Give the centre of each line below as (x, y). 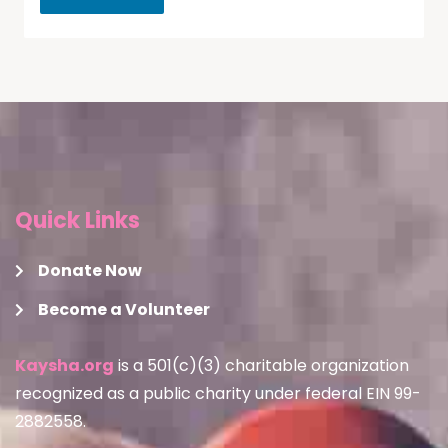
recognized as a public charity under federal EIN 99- (218, 393)
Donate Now (89, 270)
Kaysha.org (64, 365)
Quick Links (77, 220)
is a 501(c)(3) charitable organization (261, 365)
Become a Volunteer (123, 309)
